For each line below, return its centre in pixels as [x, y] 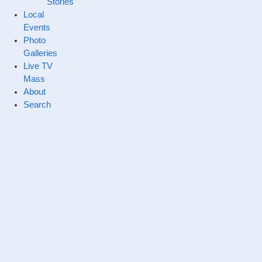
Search [37, 105]
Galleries [40, 53]
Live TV [38, 66]
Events [37, 27]
